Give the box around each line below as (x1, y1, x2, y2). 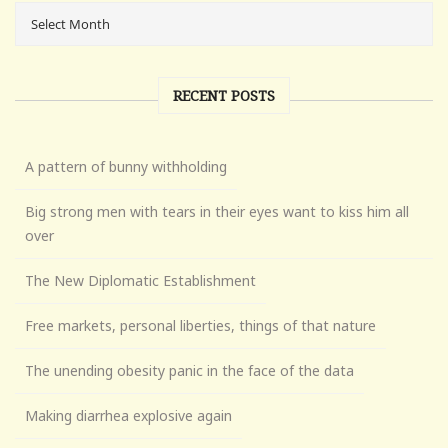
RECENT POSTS (173, 86, 275, 106)
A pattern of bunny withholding (25, 157, 227, 177)
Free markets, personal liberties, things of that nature (25, 316, 376, 336)
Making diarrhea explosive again (25, 406, 232, 426)
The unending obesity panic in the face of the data (25, 361, 354, 381)
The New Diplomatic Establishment (25, 271, 256, 291)
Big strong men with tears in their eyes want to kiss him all (25, 202, 409, 222)
